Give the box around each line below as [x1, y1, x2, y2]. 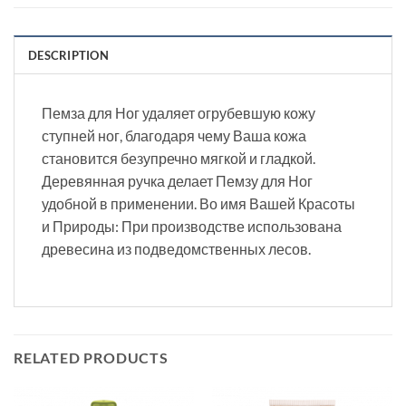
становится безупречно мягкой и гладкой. [42, 150, 315, 168]
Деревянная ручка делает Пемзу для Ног [42, 172, 313, 190]
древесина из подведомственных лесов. [42, 240, 311, 258]
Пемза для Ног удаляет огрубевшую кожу [42, 104, 315, 122]
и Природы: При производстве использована [42, 217, 342, 236]
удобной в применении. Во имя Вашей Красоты [42, 195, 355, 213]
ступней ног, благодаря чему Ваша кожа [42, 127, 306, 145]
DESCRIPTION [28, 48, 109, 63]
